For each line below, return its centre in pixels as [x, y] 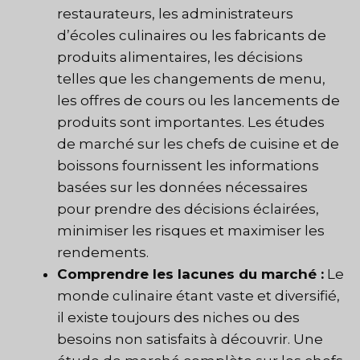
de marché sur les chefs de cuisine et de [198, 144]
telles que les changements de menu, [191, 79]
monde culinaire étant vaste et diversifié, [198, 296]
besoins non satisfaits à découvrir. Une [190, 340]
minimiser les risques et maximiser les [191, 231]
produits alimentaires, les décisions [180, 57]
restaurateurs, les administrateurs [175, 14]
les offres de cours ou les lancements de [198, 101]
